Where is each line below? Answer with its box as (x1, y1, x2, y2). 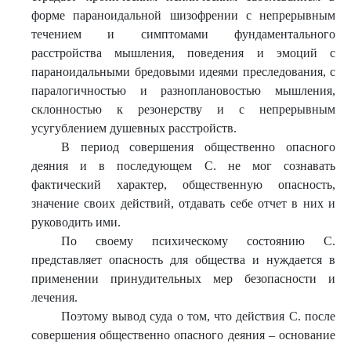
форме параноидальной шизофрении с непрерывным (31, 9, 335, 22)
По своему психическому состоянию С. (60, 234, 335, 248)
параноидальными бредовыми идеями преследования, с (31, 65, 335, 78)
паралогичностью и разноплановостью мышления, (31, 84, 335, 97)
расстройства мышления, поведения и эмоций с (31, 46, 335, 60)
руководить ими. (31, 215, 121, 229)
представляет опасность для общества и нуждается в (31, 253, 335, 266)
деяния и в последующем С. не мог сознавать (31, 159, 335, 172)
